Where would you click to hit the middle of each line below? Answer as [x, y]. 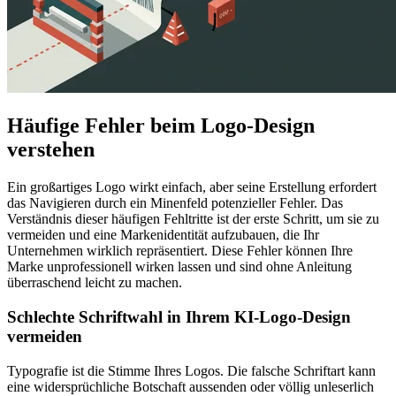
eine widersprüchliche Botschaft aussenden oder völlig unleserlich [190, 386]
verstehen [51, 150]
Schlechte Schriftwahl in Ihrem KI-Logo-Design [179, 316]
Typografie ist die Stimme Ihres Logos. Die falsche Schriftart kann [191, 370]
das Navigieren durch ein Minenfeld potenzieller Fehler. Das [175, 203]
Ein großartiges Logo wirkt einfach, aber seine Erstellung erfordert [192, 187]
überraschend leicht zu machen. [95, 283]
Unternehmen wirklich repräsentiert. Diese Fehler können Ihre [180, 251]
